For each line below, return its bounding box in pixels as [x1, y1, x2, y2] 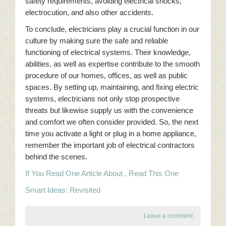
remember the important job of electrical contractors [25, 141, 195, 149]
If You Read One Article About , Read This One [25, 169, 179, 178]
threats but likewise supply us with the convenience [25, 106, 193, 115]
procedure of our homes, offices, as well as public [25, 71, 188, 80]
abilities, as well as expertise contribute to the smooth [25, 60, 200, 68]
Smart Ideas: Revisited [25, 186, 100, 194]
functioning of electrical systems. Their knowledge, [25, 48, 191, 56]
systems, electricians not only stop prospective [25, 94, 180, 103]
